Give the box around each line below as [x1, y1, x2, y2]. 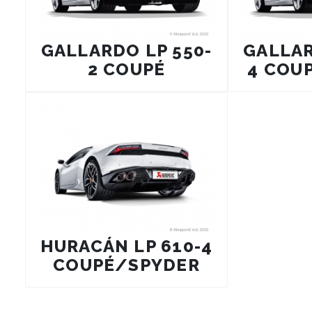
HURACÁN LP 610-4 [40, 236, 213, 257]
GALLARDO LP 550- [40, 40, 212, 61]
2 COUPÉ [87, 59, 166, 80]
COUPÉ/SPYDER [53, 255, 200, 276]
